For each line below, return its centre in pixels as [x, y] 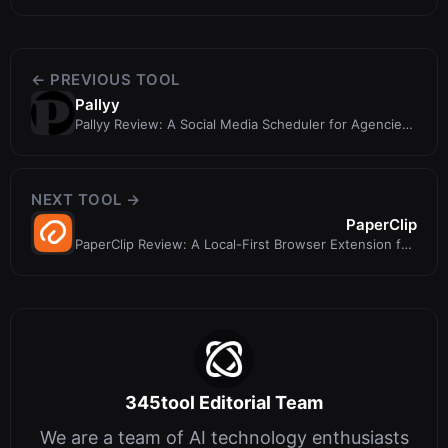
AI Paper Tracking [129, 261]
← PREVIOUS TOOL [105, 80]
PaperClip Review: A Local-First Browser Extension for [244, 243]
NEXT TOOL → [86, 200]
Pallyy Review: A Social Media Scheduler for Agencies [242, 123]
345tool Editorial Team [224, 403]
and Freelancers [125, 141]
